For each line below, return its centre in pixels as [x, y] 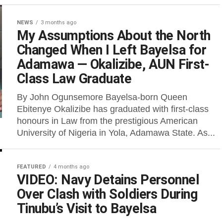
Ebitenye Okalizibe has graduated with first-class [113, 109]
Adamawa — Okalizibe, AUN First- [113, 64]
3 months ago [58, 23]
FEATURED [31, 167]
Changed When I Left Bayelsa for [112, 50]
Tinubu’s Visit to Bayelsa [87, 209]
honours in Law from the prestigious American [107, 121]
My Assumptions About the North [114, 36]
